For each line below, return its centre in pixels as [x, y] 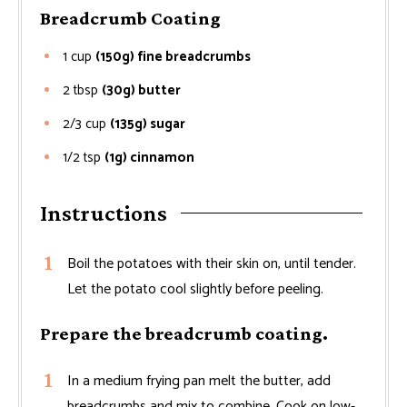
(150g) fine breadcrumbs [173, 56]
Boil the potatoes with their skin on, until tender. [212, 263]
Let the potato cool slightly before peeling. [195, 289]
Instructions [104, 213]
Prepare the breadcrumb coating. [184, 333]
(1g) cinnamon [149, 157]
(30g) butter [141, 90]
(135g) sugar [148, 124]
